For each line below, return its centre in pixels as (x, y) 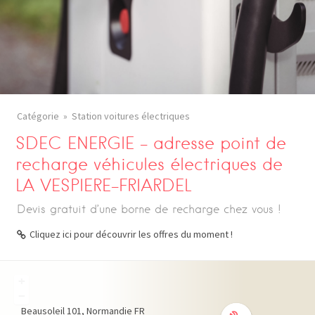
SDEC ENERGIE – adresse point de (151, 143)
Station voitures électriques (131, 116)
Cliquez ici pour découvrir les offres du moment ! (131, 234)
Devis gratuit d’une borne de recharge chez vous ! (149, 209)
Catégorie (38, 116)
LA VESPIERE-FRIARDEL (104, 185)
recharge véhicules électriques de (149, 164)
